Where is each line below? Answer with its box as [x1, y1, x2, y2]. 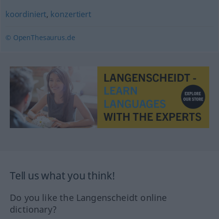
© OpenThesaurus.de [5, 33, 75, 42]
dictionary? [10, 203, 57, 216]
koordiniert [5, 9, 47, 20]
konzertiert [50, 9, 91, 20]
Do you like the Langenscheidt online [10, 192, 167, 204]
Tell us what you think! [10, 169, 116, 183]
